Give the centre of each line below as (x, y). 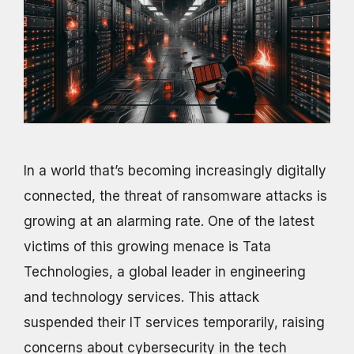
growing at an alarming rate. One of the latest (169, 221)
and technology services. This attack (141, 297)
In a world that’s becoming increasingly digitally (175, 170)
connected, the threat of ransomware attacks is (175, 196)
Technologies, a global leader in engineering (165, 271)
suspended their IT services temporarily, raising (174, 322)
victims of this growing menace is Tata (147, 246)
